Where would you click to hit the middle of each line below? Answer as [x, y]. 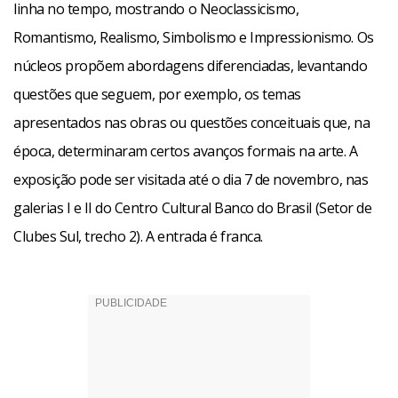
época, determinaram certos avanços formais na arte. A [186, 151]
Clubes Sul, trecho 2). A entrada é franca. [138, 236]
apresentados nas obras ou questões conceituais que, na [192, 123]
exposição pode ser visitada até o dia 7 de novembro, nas [191, 179]
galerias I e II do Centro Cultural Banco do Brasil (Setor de [193, 208]
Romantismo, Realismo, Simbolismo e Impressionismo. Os [194, 37]
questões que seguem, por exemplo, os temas [157, 94]
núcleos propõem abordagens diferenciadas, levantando [191, 66]
